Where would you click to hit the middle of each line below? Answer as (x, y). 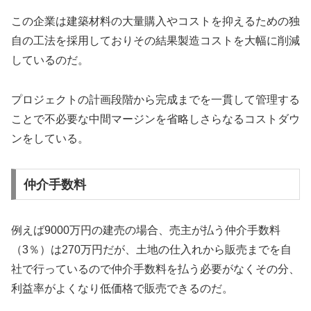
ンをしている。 (50, 138)
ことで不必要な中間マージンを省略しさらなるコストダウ (155, 119)
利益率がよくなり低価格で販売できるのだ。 (122, 288)
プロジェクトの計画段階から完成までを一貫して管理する (155, 99)
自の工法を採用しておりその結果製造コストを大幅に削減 (155, 41)
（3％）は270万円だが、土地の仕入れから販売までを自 (151, 249)
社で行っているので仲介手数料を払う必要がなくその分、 (155, 269)
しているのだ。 (50, 60)
